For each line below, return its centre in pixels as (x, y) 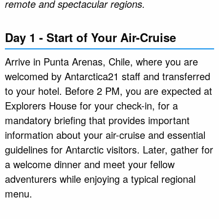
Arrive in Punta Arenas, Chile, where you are (101, 61)
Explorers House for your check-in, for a (91, 105)
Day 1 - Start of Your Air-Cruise (90, 37)
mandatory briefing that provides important (97, 120)
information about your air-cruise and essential (105, 134)
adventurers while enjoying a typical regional (100, 178)
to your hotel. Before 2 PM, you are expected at (109, 90)
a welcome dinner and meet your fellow (90, 164)
